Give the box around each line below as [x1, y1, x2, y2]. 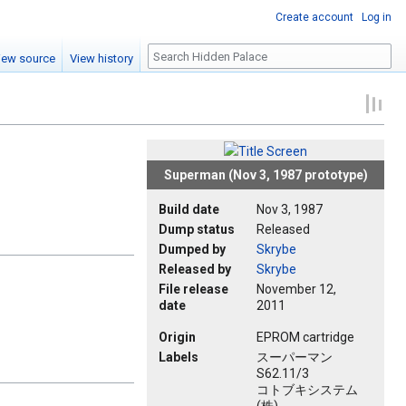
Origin [159, 330, 196, 345]
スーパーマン [256, 350, 333, 365]
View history [70, 52, 134, 66]
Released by [159, 262, 231, 277]
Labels [159, 350, 198, 365]
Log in [362, 11, 391, 24]
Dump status [159, 222, 235, 237]
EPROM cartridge [256, 330, 354, 345]
